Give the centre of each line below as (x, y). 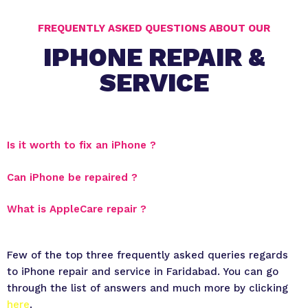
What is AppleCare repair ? (77, 209)
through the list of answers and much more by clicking (147, 288)
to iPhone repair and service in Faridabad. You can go (143, 271)
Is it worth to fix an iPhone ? (81, 145)
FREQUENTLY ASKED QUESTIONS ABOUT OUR (154, 28)
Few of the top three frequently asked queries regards (147, 255)
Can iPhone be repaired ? (72, 177)
